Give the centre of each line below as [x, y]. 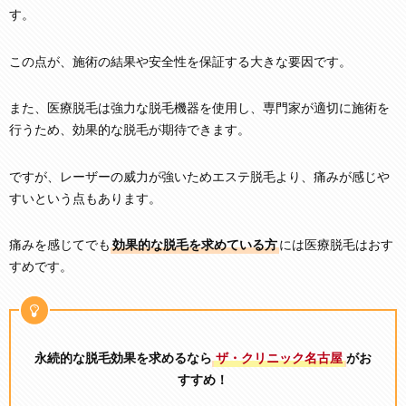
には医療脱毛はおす [336, 246]
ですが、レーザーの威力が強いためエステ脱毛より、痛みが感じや [199, 177]
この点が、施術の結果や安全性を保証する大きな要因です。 [180, 62]
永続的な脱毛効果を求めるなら [123, 359]
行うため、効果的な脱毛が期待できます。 [130, 130]
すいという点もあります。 [85, 198]
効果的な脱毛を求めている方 [195, 246]
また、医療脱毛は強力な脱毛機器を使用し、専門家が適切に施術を [199, 109]
